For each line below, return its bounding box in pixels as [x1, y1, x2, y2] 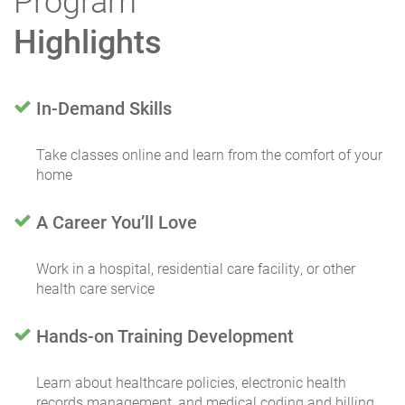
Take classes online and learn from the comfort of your [36, 145, 382, 164]
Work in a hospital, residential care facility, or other [36, 259, 355, 278]
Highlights [14, 19, 162, 62]
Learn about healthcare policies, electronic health [36, 372, 346, 391]
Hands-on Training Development [36, 324, 294, 347]
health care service [36, 278, 155, 297]
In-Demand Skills [36, 96, 172, 119]
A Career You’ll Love [36, 210, 197, 233]
